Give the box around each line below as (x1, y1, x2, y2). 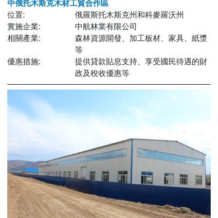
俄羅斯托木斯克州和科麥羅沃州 (75, 11, 184, 19)
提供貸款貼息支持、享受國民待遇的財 (75, 57, 208, 66)
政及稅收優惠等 (75, 69, 130, 78)
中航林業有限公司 (75, 22, 138, 31)
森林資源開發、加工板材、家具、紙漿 (75, 34, 208, 43)
